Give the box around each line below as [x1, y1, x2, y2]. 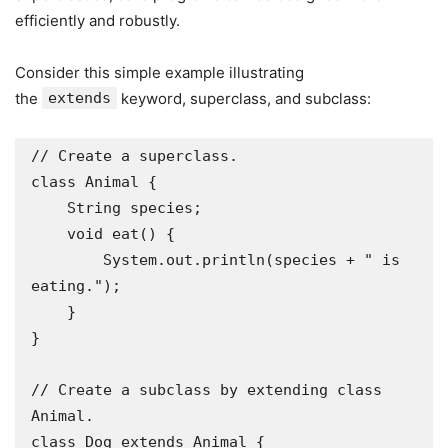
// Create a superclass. [31, 147, 238, 165]
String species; [31, 199, 67, 217]
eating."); [31, 277, 121, 295]
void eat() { [31, 225, 67, 243]
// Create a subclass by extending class [31, 381, 382, 399]
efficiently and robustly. [15, 11, 180, 30]
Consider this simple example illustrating [15, 63, 304, 82]
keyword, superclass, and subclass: [117, 89, 371, 108]
